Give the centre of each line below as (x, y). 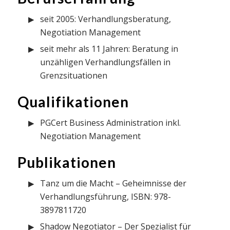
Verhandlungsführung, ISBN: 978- (105, 196)
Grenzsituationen (73, 75)
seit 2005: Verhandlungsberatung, (105, 19)
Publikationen (66, 162)
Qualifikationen (73, 101)
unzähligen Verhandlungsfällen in (105, 62)
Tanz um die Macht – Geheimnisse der (113, 183)
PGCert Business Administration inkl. (110, 122)
